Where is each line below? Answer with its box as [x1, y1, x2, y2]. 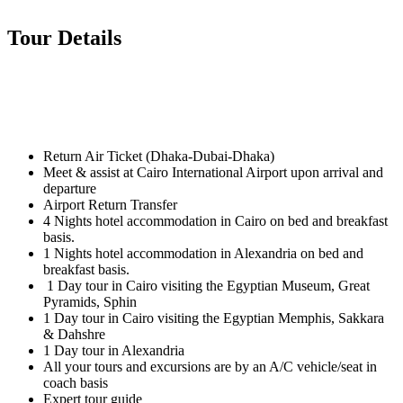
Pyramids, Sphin [43, 294, 137, 310]
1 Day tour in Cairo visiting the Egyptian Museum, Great [43, 278, 370, 294]
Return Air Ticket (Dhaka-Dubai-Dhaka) [43, 148, 274, 165]
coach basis [43, 375, 108, 391]
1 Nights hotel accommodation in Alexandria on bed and [43, 246, 363, 262]
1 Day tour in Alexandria [43, 343, 184, 359]
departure [43, 181, 96, 197]
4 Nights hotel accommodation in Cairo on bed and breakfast [43, 213, 388, 229]
